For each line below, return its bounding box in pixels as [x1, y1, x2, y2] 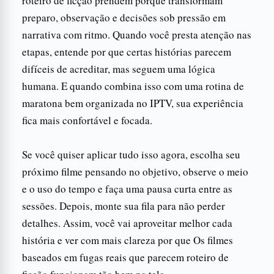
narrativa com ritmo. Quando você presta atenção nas [22, 27, 251, 42]
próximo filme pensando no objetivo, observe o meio [22, 164, 248, 179]
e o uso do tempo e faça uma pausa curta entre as [22, 181, 232, 196]
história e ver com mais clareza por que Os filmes [22, 232, 233, 247]
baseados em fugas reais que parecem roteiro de [22, 250, 229, 264]
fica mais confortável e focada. [22, 113, 152, 127]
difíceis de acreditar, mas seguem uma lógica [22, 61, 215, 76]
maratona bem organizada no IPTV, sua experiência [22, 95, 243, 110]
